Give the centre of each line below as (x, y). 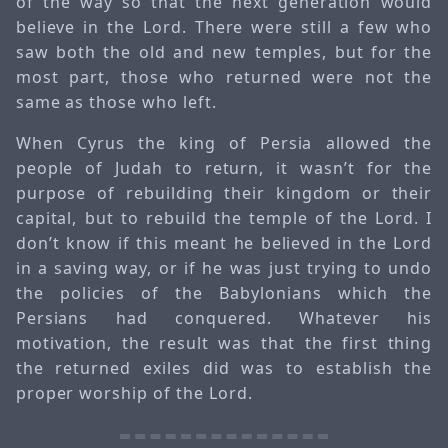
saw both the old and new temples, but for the (224, 51)
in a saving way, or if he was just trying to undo (224, 267)
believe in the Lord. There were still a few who (224, 26)
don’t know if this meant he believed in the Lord (224, 242)
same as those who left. (116, 101)
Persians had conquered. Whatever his (224, 317)
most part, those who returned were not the (224, 76)
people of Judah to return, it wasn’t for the (224, 167)
